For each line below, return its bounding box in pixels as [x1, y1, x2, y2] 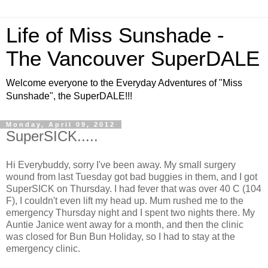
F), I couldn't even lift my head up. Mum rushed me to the [6, 195, 243, 206]
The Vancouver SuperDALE [6, 47, 260, 70]
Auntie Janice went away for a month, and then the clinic [6, 219, 243, 230]
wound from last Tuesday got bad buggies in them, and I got [6, 171, 257, 182]
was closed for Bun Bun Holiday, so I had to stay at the [6, 231, 235, 242]
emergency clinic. [6, 243, 80, 254]
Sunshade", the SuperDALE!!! [6, 91, 132, 101]
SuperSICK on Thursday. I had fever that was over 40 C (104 [6, 183, 261, 194]
